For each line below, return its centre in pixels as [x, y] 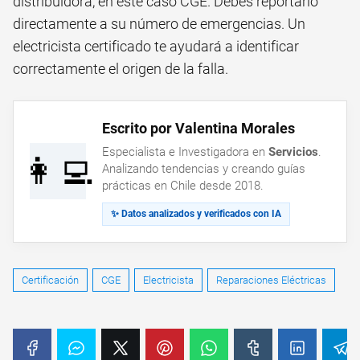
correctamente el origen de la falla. [121, 68]
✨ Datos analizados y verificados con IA [196, 213]
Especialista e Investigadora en [185, 151]
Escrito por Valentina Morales [198, 128]
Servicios [293, 151]
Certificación [50, 280]
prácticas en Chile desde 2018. [183, 185]
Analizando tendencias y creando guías [204, 168]
